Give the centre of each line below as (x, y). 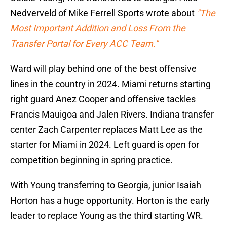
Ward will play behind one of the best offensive (103, 69)
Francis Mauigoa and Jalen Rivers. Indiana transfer (112, 115)
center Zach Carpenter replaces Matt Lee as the (106, 130)
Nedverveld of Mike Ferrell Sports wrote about (103, 13)
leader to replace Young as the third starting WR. (107, 216)
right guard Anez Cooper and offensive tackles (103, 99)
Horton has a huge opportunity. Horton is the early (110, 201)
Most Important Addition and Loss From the (98, 28)
